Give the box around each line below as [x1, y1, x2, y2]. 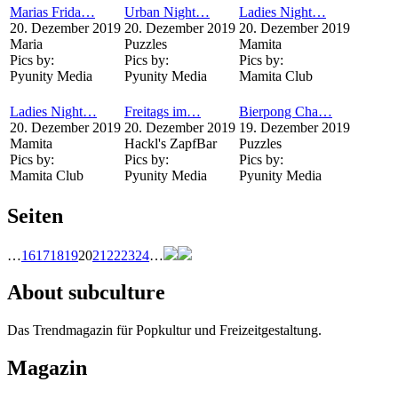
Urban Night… [124, 4, 210, 20]
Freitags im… [124, 103, 201, 119]
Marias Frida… [10, 4, 95, 20]
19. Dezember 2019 [239, 119, 350, 135]
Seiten [7, 203, 63, 227]
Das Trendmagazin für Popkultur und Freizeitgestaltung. [7, 322, 322, 338]
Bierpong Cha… [239, 103, 332, 119]
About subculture [7, 281, 165, 305]
